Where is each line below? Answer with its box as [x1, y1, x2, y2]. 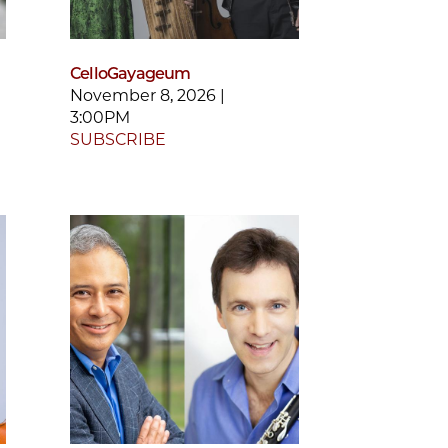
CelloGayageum [70, 63, 191, 83]
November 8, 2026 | [70, 85, 225, 105]
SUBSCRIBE [70, 129, 166, 149]
